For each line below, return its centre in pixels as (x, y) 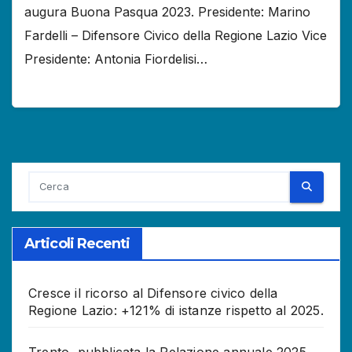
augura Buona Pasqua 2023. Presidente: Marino (167, 12)
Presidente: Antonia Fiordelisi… (116, 59)
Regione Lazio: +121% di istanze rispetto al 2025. (176, 310)
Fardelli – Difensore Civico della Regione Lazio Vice (176, 36)
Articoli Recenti (77, 243)
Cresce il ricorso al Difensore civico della (153, 293)
